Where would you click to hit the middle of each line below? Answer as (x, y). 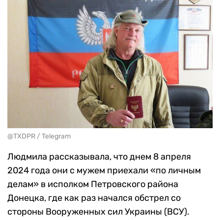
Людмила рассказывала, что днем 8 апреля (99, 156)
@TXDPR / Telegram (39, 136)
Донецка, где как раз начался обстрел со (94, 198)
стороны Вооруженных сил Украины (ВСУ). (98, 211)
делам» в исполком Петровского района (93, 184)
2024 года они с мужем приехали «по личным (104, 170)
